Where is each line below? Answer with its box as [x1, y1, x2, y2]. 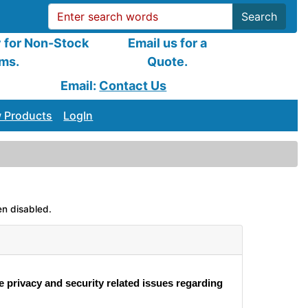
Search [241, 10, 277, 23]
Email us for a [128, 36, 208, 50]
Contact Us [99, 78, 167, 93]
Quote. [147, 54, 188, 69]
